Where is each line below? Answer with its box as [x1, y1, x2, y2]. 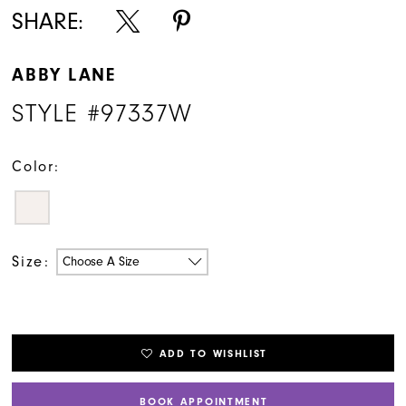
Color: [12, 157, 60, 175]
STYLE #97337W [12, 98, 192, 129]
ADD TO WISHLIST [159, 346, 268, 360]
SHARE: [12, 7, 84, 36]
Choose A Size [62, 253, 140, 269]
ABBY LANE [12, 63, 116, 85]
